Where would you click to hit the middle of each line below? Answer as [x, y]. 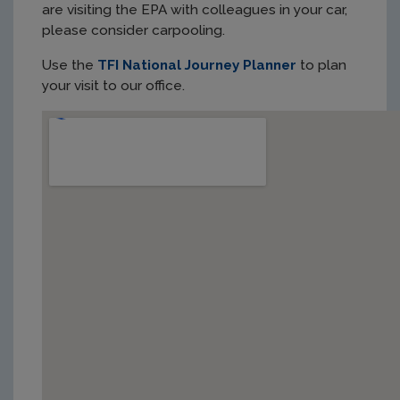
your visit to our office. [113, 85]
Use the [70, 65]
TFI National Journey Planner [197, 65]
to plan [321, 65]
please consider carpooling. [133, 30]
